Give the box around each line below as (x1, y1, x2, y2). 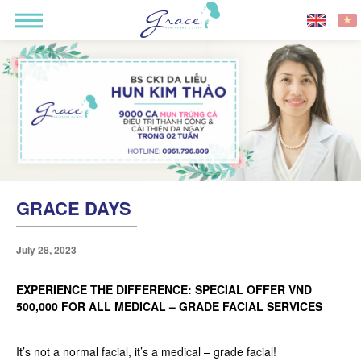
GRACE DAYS (16, 195, 131, 221)
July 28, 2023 (16, 243, 77, 257)
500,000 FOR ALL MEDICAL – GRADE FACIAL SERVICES (16, 298, 322, 314)
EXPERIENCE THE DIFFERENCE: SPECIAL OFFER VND (16, 281, 312, 297)
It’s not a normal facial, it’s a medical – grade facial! (16, 343, 280, 359)
